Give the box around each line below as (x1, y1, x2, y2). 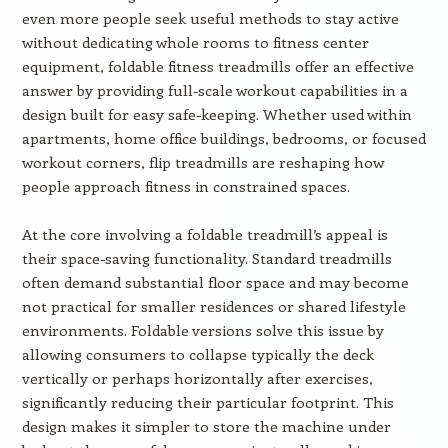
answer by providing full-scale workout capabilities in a (21, 80, 408, 100)
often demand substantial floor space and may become (21, 272, 409, 292)
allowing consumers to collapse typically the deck (21, 344, 374, 364)
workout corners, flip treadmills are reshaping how (21, 152, 384, 172)
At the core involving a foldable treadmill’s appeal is (21, 224, 388, 244)
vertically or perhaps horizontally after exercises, (21, 368, 373, 388)
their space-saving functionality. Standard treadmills (21, 248, 392, 268)
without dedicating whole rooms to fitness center (21, 32, 369, 52)
